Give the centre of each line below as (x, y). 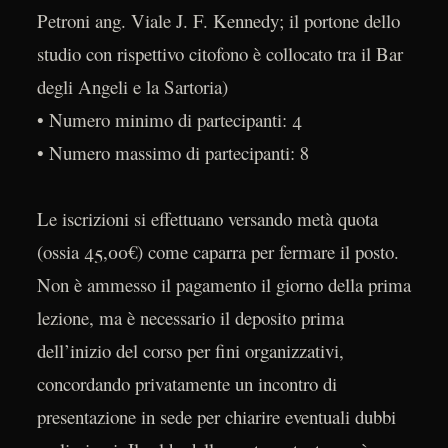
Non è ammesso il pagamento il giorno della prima (223, 284)
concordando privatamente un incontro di (186, 383)
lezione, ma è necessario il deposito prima (190, 317)
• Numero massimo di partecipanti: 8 (172, 152)
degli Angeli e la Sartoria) (132, 86)
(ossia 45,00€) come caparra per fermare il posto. (217, 251)
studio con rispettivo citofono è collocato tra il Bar (219, 53)
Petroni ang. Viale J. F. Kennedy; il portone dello (218, 20)
